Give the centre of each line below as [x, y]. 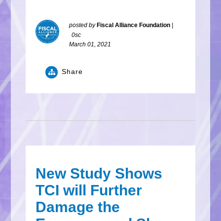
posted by [83, 25]
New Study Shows [99, 173]
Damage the [78, 207]
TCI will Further [89, 190]
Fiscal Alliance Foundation [134, 25]
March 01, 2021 [90, 44]
